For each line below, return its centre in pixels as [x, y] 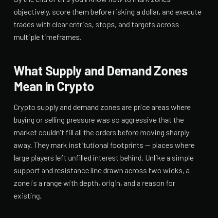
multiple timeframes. [48, 36]
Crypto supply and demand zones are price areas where [102, 107]
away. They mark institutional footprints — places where [104, 145]
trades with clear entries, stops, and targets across [96, 24]
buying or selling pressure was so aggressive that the [99, 119]
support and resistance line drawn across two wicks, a [102, 170]
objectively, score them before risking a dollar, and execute [108, 11]
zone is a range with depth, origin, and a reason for [94, 182]
